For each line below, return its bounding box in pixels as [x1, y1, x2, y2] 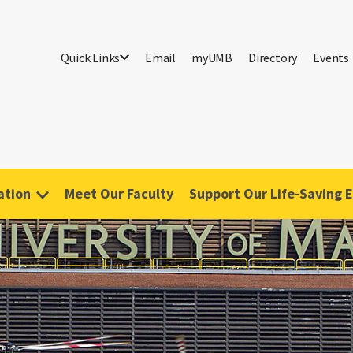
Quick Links [61, 50, 121, 65]
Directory [247, 50, 298, 65]
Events [313, 50, 349, 65]
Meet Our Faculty [65, 184, 173, 203]
